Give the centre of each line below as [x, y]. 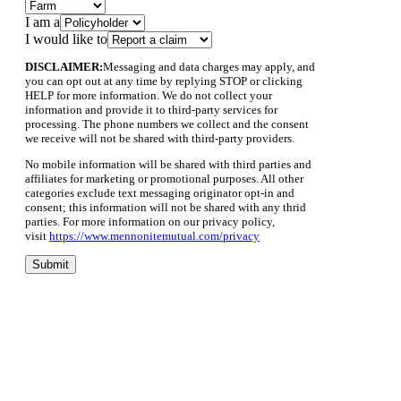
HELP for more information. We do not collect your [149, 95]
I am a [43, 21]
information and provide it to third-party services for [151, 109]
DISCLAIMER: [64, 66]
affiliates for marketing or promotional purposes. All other [164, 178]
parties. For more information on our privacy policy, [150, 221]
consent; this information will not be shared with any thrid [166, 207]
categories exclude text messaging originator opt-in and [160, 192]
